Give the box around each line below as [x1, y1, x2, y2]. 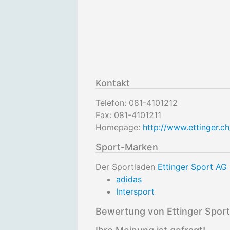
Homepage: [95, 122, 143, 132]
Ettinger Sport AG [158, 162, 227, 172]
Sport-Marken [95, 142, 158, 152]
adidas [116, 174, 142, 184]
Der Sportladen [95, 162, 158, 172]
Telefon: [95, 98, 129, 108]
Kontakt [95, 78, 130, 88]
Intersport [116, 186, 155, 197]
